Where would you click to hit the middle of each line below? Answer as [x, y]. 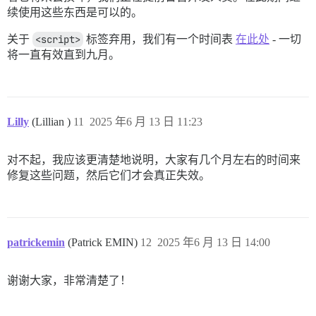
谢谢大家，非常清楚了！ [69, 281]
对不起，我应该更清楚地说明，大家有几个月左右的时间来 [154, 160]
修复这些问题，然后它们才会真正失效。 [109, 176]
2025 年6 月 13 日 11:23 [146, 122]
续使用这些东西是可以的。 [75, 13]
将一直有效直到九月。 [63, 55]
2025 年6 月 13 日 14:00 [214, 243]
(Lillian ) [53, 122]
